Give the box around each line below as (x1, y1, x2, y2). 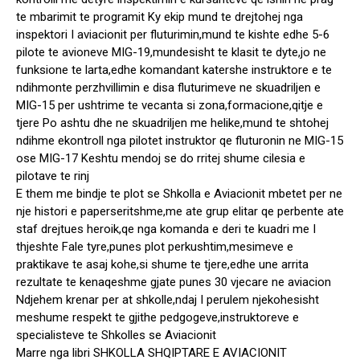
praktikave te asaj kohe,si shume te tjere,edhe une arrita (16, 257, 309, 272)
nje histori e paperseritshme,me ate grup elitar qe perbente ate (16, 204, 344, 219)
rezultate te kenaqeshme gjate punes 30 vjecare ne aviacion (16, 275, 331, 290)
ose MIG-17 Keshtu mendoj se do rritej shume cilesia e (16, 151, 305, 166)
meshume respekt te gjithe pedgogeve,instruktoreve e (16, 310, 299, 325)
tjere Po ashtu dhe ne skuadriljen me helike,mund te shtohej (16, 116, 329, 131)
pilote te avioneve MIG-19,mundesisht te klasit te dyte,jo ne (16, 45, 326, 60)
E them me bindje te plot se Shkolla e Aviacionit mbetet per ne (16, 186, 342, 202)
